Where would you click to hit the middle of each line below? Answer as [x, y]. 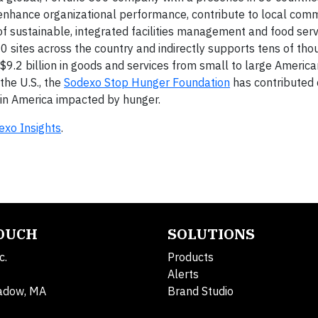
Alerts [183, 274]
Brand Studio [201, 291]
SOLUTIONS [211, 234]
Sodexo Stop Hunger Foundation [147, 82]
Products [191, 257]
